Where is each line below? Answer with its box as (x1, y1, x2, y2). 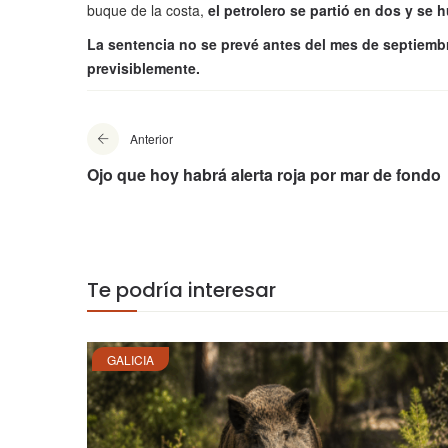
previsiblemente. (87, 58, 200, 79)
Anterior (130, 130, 173, 148)
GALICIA (107, 351, 154, 369)
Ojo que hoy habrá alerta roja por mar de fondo (87, 163, 441, 187)
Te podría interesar (87, 276, 276, 305)
